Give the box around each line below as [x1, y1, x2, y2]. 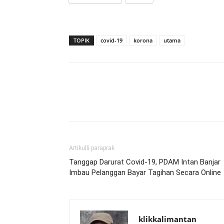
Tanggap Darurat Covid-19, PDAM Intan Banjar [69, 157, 220, 166]
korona [133, 36, 152, 44]
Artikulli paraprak [69, 144, 114, 151]
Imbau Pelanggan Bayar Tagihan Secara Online [69, 168, 221, 177]
